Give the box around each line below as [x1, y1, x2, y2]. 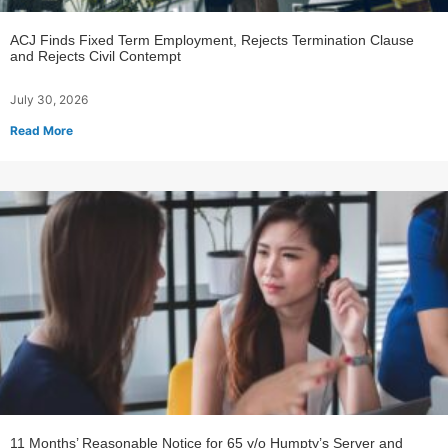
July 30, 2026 [10, 91, 88, 107]
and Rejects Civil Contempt [10, 47, 181, 64]
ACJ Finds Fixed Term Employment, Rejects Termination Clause [10, 31, 414, 48]
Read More [10, 122, 73, 138]
